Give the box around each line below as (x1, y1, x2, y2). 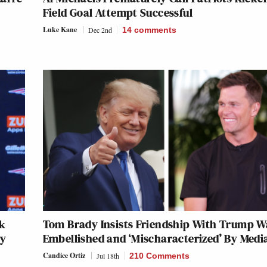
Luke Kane (42, 24, 77, 35)
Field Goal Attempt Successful (42, 4, 193, 21)
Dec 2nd (88, 25, 112, 35)
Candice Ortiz (42, 250, 85, 261)
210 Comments (129, 251, 190, 261)
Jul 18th (96, 251, 119, 261)
